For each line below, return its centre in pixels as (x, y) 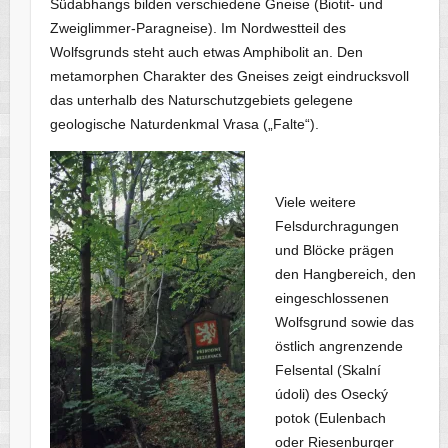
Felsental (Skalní (328, 370)
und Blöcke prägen (335, 250)
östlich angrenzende (339, 346)
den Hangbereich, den (346, 274)
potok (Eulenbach (331, 418)
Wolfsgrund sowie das (345, 322)
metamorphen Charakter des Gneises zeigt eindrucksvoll (232, 76)
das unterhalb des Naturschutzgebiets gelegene (202, 100)
